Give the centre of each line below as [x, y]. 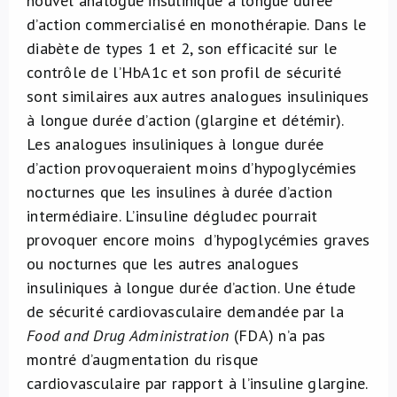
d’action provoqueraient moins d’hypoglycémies [192, 168]
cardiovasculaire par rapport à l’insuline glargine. [198, 383]
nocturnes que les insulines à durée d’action [179, 192]
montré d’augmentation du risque [143, 359]
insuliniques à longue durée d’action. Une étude [191, 288]
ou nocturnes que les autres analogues [163, 264]
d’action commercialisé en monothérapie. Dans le [197, 24]
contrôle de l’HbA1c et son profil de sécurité [184, 72]
